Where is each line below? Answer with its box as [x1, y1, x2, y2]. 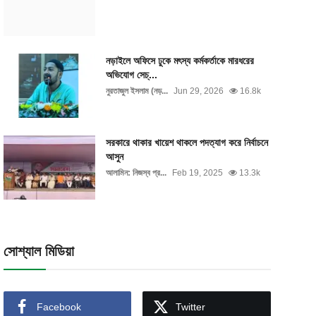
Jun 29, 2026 [173, 86, 224, 96]
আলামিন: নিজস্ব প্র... [105, 168, 166, 178]
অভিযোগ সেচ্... [105, 69, 157, 80]
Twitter [176, 301, 206, 312]
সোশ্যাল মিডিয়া [3, 243, 74, 259]
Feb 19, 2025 [171, 168, 223, 178]
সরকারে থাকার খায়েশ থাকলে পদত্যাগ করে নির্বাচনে [105, 137, 268, 148]
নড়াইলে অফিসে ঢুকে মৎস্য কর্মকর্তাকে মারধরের [105, 55, 254, 66]
